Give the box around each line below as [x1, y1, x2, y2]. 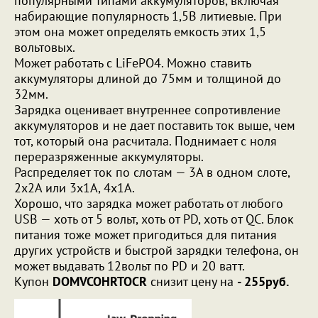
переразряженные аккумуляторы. [14, 148, 204, 165]
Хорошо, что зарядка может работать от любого [14, 195, 283, 212]
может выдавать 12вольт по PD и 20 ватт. [14, 258, 245, 275]
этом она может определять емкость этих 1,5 [14, 23, 266, 40]
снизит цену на [147, 273, 237, 290]
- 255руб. [237, 273, 289, 290]
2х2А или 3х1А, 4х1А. [14, 180, 135, 197]
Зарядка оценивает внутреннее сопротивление [14, 102, 280, 119]
